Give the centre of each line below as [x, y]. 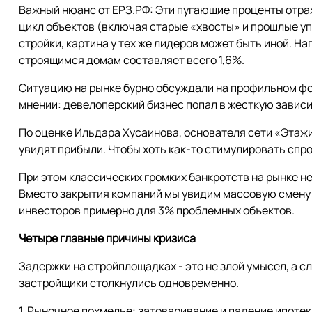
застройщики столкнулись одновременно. [129, 283]
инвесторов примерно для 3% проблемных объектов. [157, 210]
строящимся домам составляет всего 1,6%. [132, 60]
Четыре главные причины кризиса [107, 238]
